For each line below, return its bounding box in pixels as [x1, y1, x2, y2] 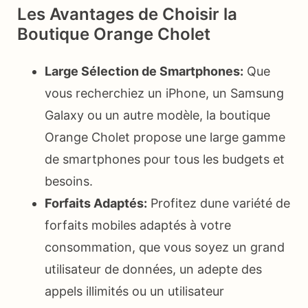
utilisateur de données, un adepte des [45, 261, 262, 276]
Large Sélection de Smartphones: [45, 63, 243, 78]
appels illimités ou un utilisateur [45, 283, 224, 298]
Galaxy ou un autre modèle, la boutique [45, 107, 270, 122]
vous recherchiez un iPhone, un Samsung [45, 85, 284, 100]
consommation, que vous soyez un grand [45, 239, 285, 254]
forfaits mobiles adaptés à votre [45, 217, 231, 232]
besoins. [45, 173, 93, 188]
